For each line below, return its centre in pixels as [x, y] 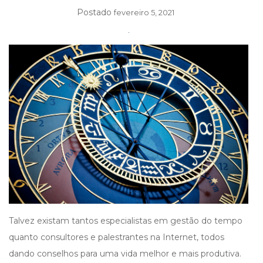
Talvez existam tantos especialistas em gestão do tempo [126, 221]
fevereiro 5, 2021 [144, 12]
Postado [95, 12]
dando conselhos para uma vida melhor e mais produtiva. [125, 254]
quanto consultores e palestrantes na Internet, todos [117, 237]
